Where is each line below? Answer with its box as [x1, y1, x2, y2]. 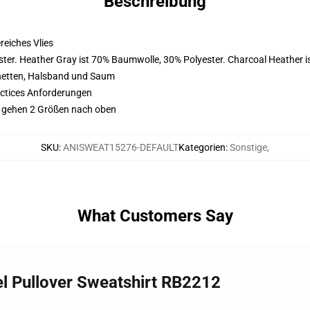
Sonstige [230, 142, 267, 153]
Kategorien [179, 142, 226, 153]
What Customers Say [77, 206, 233, 226]
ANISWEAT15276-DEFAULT [63, 142, 179, 153]
